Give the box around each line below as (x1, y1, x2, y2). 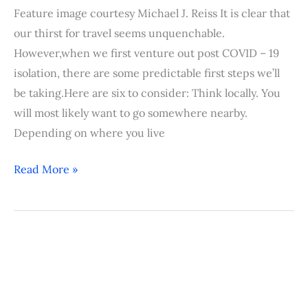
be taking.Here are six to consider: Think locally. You (14, 85, 280, 100)
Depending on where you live (14, 125, 165, 140)
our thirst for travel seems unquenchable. (14, 25, 225, 40)
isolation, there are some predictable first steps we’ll (14, 65, 280, 80)
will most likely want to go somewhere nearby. (14, 105, 247, 120)
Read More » (14, 162, 78, 176)
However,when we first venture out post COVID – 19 (14, 45, 279, 60)
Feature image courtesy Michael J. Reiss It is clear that (14, 5, 290, 20)
